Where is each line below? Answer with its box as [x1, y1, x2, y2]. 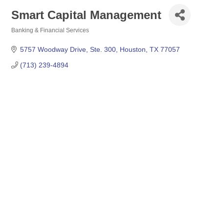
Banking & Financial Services [11, 27, 89, 34]
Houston [119, 45, 146, 53]
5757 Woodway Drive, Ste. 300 [20, 45, 116, 53]
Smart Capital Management [11, 8, 161, 22]
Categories [11, 34, 42, 40]
